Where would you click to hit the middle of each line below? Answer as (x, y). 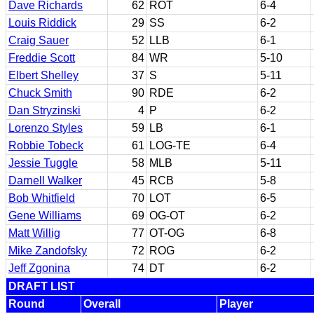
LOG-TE (170, 145)
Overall (102, 304)
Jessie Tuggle (43, 163)
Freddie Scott (42, 58)
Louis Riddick (42, 23)
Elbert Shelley (43, 75)
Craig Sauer (39, 40)
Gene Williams (45, 216)
